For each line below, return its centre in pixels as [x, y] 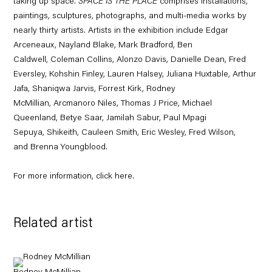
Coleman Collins [82, 60]
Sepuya [28, 133]
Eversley [29, 74]
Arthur [245, 74]
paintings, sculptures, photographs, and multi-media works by [130, 16]
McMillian [32, 104]
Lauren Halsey [135, 74]
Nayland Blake [87, 45]
